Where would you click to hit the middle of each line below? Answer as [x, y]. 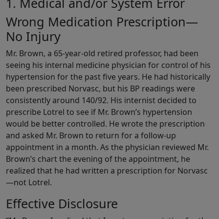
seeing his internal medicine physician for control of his [108, 65]
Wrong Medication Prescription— [102, 22]
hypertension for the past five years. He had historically [108, 77]
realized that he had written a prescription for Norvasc [107, 171]
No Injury [33, 36]
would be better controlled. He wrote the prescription [105, 124]
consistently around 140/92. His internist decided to [101, 100]
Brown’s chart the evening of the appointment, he [98, 159]
